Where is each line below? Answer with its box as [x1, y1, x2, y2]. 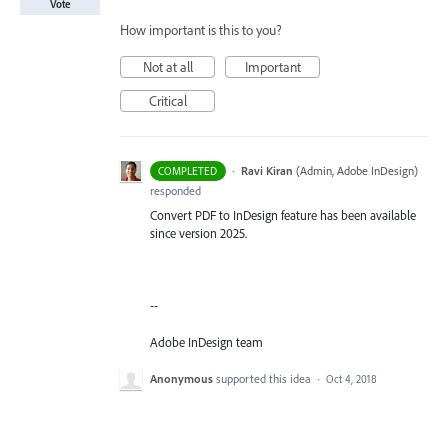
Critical [148, 91, 187, 110]
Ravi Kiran [240, 162, 293, 178]
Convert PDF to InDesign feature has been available [150, 206, 416, 223]
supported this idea [216, 370, 314, 386]
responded [150, 182, 201, 198]
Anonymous [150, 370, 213, 386]
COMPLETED [158, 163, 218, 178]
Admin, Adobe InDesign [299, 162, 414, 178]
